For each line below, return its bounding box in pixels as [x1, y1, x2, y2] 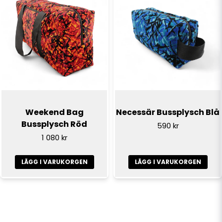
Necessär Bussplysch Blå [116, 106, 220, 118]
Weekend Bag [25, 106, 84, 118]
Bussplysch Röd [21, 118, 87, 130]
